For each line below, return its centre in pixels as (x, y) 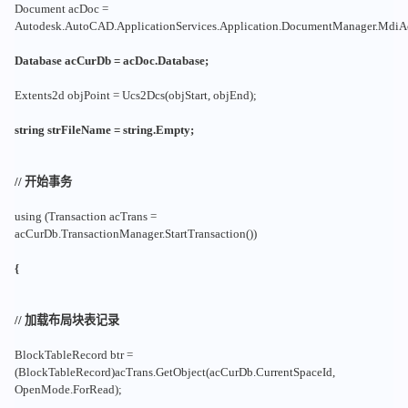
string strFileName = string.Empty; (104, 129)
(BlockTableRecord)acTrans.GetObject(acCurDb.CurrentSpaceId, (174, 372)
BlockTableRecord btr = (73, 354)
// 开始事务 (43, 181)
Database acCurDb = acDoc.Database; (111, 60)
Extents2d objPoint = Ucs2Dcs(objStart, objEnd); (135, 95)
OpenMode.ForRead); (68, 389)
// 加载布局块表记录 (66, 320)
